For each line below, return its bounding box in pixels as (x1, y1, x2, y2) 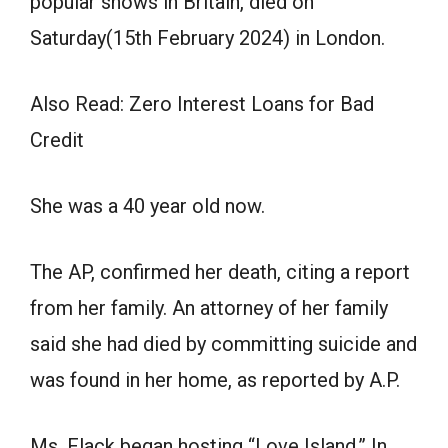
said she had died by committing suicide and (30, 332, 417, 357)
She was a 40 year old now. (30, 194, 265, 219)
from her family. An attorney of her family (30, 296, 388, 321)
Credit (30, 128, 84, 153)
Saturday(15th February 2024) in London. (30, 26, 385, 51)
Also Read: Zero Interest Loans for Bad (30, 92, 374, 117)
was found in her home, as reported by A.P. (30, 368, 400, 393)
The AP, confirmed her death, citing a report (30, 260, 410, 285)
